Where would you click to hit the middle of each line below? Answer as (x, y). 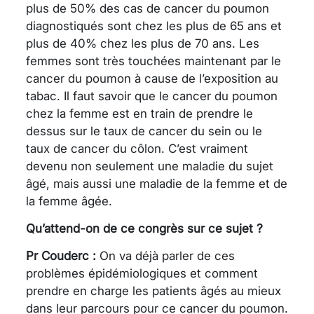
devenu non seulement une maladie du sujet (150, 166)
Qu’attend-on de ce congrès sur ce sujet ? (144, 228)
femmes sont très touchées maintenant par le (153, 61)
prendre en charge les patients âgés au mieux (153, 291)
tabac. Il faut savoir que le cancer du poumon (152, 96)
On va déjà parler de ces (165, 255)
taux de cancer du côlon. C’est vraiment (137, 148)
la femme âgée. (69, 201)
